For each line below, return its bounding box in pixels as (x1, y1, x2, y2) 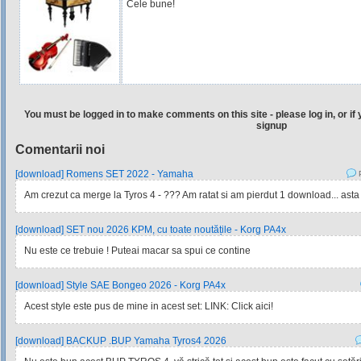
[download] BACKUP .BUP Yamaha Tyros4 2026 (15, 335, 226, 346)
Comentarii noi (15, 143, 105, 156)
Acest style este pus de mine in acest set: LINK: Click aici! (24, 301, 273, 312)
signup (255, 120, 287, 131)
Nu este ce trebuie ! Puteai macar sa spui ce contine (24, 245, 251, 256)
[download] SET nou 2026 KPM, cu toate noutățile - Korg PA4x (15, 224, 286, 235)
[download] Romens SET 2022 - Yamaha (15, 168, 193, 180)
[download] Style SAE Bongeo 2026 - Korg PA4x (15, 280, 226, 291)
